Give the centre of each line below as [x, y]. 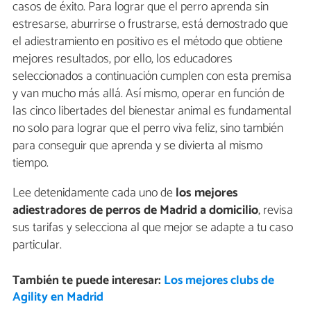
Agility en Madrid [58, 298]
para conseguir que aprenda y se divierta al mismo [137, 146]
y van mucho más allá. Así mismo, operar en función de [149, 94]
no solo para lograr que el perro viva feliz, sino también [148, 129]
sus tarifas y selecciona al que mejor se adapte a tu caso [153, 228]
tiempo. [31, 163]
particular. [37, 245]
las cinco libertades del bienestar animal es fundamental [152, 111]
